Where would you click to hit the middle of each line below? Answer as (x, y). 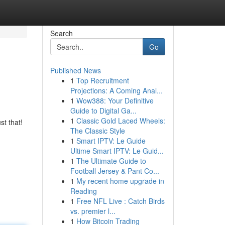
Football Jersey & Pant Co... (115, 171)
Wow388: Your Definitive (115, 100)
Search (61, 33)
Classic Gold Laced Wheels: (121, 121)
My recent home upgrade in (120, 181)
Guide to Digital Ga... (103, 110)
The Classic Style (97, 131)
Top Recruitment (102, 80)
